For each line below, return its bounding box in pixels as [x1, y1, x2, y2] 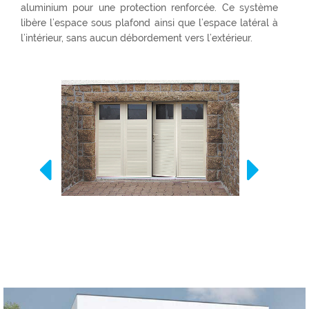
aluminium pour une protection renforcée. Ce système [21, 2, 278, 14]
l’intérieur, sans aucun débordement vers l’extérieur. [21, 32, 252, 44]
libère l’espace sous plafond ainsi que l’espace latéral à [21, 17, 278, 29]
